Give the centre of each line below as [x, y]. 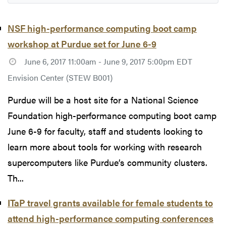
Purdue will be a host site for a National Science [103, 100]
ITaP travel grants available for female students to [110, 203]
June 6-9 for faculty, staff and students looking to [105, 131]
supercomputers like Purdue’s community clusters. [107, 162]
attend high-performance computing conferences [110, 218]
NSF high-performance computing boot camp [102, 28]
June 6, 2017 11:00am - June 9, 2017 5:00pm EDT [108, 61]
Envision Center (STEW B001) [60, 77]
